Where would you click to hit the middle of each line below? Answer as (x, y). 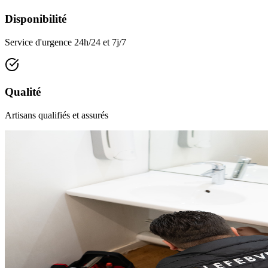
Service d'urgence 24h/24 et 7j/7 (66, 42)
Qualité (23, 92)
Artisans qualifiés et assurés (57, 115)
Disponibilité (36, 19)
